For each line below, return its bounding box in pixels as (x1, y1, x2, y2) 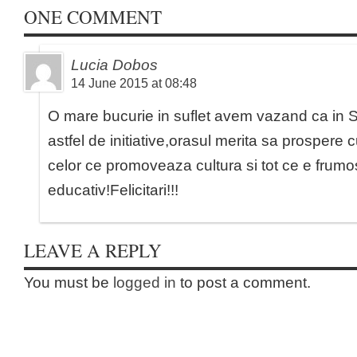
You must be (24, 273, 113, 292)
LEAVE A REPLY (24, 238, 162, 264)
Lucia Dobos (71, 56, 158, 74)
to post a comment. (176, 273, 311, 292)
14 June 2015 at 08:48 (71, 76, 197, 91)
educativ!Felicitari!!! (48, 181, 178, 199)
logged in (113, 273, 176, 292)
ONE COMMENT (24, 5, 162, 30)
